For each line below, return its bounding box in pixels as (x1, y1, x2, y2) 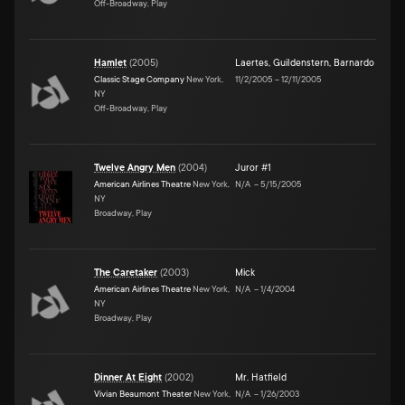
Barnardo (334, 57, 374, 69)
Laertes (235, 57, 268, 69)
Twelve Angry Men (94, 162, 175, 174)
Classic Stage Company (94, 73, 184, 84)
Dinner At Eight (94, 372, 162, 383)
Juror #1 (235, 162, 271, 174)
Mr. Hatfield (235, 372, 287, 383)
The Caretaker (94, 267, 157, 278)
